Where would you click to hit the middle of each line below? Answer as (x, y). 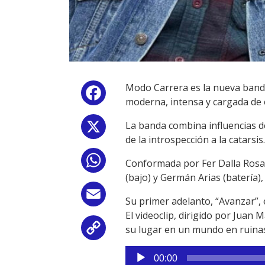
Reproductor (153, 253)
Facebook (130, 95)
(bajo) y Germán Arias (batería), (194, 177)
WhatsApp (131, 163)
